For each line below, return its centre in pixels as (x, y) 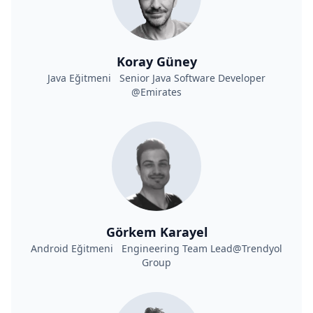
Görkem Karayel (156, 232)
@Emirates (156, 92)
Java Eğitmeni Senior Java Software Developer (156, 78)
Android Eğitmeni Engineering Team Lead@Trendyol (156, 248)
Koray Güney (156, 61)
